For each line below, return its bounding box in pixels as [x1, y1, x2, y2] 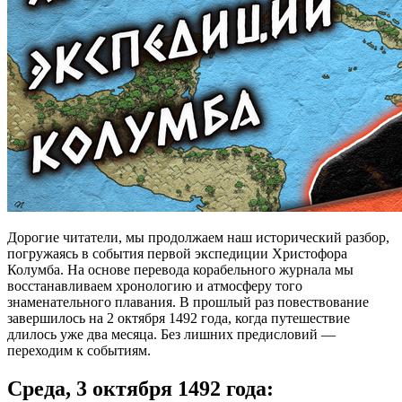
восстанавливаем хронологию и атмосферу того [7, 277, 302, 293]
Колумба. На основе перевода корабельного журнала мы [7, 261, 354, 277]
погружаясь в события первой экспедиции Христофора [7, 245, 347, 261]
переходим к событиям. [7, 342, 151, 358]
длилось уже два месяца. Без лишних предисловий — [7, 326, 336, 342]
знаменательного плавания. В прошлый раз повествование [7, 293, 369, 310]
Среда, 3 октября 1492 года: [7, 376, 274, 400]
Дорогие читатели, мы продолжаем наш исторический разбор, [7, 229, 389, 245]
